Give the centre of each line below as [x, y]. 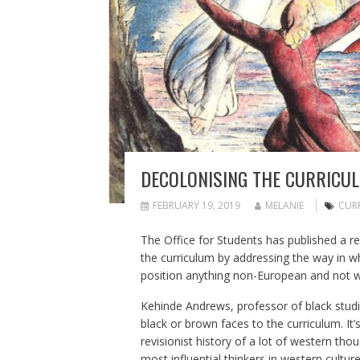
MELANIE [284, 206]
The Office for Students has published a [245, 240]
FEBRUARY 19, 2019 [196, 206]
